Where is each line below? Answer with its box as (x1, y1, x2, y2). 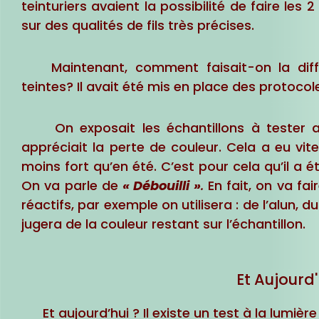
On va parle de (21, 177, 123, 195)
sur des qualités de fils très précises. (21, 16, 254, 35)
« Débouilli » (122, 177, 201, 195)
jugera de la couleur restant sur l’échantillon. (21, 215, 305, 234)
